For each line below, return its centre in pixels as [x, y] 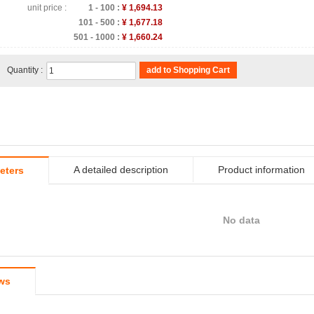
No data [241, 220]
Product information [261, 170]
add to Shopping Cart [188, 70]
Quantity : [25, 70]
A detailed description [121, 170]
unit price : [47, 8]
